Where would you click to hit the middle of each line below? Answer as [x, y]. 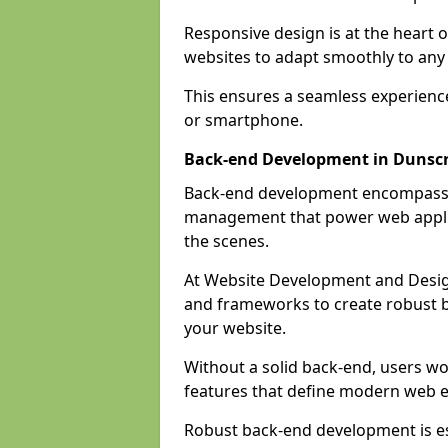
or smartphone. [243, 120]
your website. [235, 328]
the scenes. [226, 241]
